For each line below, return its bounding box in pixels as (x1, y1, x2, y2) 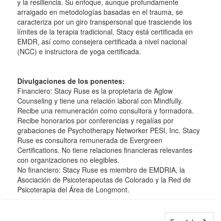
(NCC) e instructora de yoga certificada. (17, 46, 141, 56)
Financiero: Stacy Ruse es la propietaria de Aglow (17, 86, 173, 96)
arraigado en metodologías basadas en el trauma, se (17, 7, 183, 17)
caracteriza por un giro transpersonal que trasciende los (17, 17, 192, 27)
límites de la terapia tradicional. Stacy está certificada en (17, 27, 193, 37)
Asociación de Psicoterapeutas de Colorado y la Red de (17, 175, 191, 184)
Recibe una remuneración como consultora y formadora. (17, 106, 194, 115)
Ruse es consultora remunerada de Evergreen (17, 135, 162, 145)
